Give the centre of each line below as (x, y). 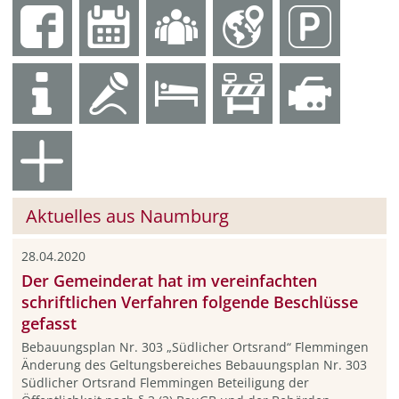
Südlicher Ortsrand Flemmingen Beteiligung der (165, 382)
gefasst (49, 323)
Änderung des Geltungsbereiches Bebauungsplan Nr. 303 (194, 364)
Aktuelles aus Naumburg (127, 216)
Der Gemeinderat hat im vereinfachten (169, 280)
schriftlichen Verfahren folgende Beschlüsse (189, 301)
